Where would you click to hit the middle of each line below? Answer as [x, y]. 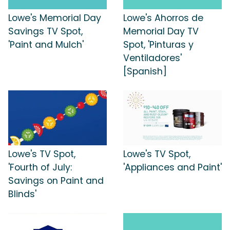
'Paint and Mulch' [46, 44]
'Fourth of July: [40, 168]
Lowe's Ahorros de [163, 18]
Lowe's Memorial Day [55, 18]
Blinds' [22, 194]
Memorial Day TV [161, 31]
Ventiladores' [152, 58]
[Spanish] [145, 71]
